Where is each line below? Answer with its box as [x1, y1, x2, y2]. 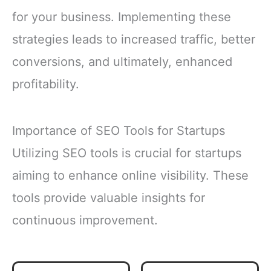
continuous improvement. [12, 213, 158, 228]
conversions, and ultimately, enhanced [12, 54, 232, 69]
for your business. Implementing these [12, 9, 231, 24]
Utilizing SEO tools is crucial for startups [12, 146, 241, 161]
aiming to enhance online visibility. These [12, 168, 249, 183]
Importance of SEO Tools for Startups [12, 123, 225, 139]
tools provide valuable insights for [12, 191, 205, 206]
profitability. [12, 76, 79, 91]
